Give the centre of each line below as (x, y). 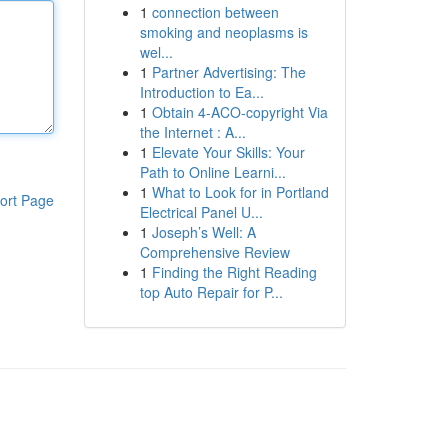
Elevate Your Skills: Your (228, 152)
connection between (215, 12)
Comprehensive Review (214, 252)
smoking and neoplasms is (223, 32)
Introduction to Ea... (201, 92)
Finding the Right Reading (234, 272)
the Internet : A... (192, 132)
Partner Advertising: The (228, 72)
